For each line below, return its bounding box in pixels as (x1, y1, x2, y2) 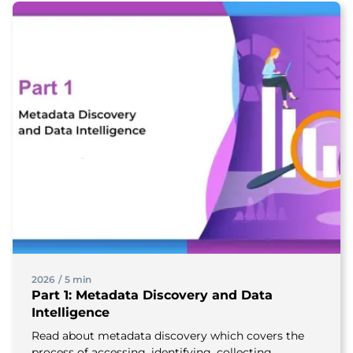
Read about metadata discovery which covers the (32, 329, 304, 343)
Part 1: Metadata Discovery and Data (32, 288, 273, 303)
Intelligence (32, 305, 110, 320)
